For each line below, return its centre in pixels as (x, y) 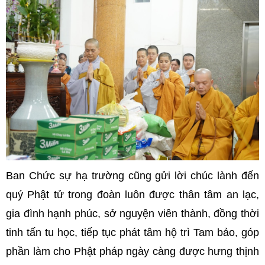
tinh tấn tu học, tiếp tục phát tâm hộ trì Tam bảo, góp (132, 233)
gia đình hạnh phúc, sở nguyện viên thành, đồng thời (132, 214)
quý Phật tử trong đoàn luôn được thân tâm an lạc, (132, 195)
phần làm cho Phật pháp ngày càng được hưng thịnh (132, 252)
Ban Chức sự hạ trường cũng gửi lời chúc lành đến (132, 176)
